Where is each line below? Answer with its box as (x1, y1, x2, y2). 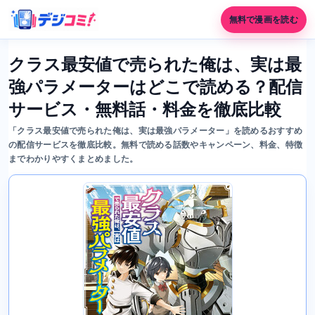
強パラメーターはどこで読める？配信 (8, 77, 302, 96)
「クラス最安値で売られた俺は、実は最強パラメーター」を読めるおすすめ (8, 126, 303, 136)
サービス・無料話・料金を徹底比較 (8, 100, 281, 119)
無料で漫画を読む (229, 14, 298, 25)
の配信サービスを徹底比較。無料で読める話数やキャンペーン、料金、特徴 (8, 140, 303, 150)
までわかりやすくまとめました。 (8, 154, 139, 164)
